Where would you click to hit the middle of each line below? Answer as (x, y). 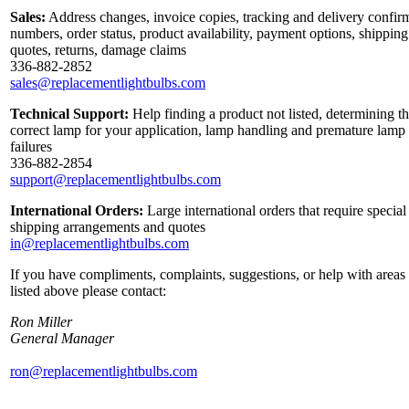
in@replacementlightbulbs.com (100, 244)
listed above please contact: (88, 291)
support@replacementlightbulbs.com (115, 180)
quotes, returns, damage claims (98, 50)
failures (31, 147)
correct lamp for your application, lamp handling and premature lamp (208, 131)
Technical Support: (69, 114)
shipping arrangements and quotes (108, 227)
